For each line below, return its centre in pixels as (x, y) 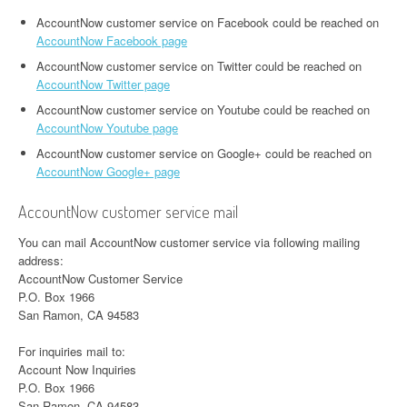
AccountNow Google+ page (108, 171)
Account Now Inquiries (77, 369)
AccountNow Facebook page (112, 40)
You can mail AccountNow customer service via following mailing (189, 242)
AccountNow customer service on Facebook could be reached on (208, 22)
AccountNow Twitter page (103, 84)
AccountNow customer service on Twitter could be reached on (199, 66)
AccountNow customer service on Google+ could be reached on (204, 153)
